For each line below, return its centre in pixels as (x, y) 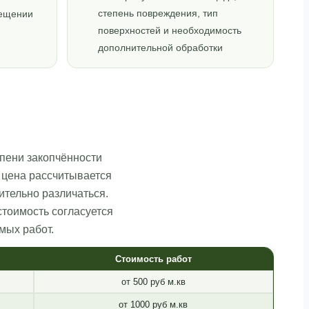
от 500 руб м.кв (153, 282)
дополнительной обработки (161, 48)
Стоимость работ (153, 259)
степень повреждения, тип (158, 14)
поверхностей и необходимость (170, 31)
